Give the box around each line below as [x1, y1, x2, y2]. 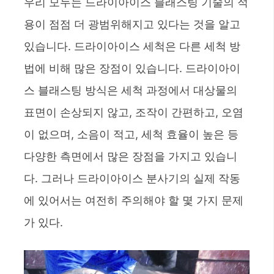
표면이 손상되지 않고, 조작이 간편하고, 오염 [24, 105, 243, 119]
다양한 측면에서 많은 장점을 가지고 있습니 [24, 149, 237, 163]
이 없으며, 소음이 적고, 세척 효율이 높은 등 [24, 127, 239, 141]
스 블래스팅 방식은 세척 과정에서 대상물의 [24, 83, 237, 97]
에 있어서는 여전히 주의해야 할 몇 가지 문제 [24, 193, 243, 207]
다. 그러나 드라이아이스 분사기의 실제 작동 [24, 171, 240, 185]
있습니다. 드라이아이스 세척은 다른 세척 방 [24, 39, 240, 53]
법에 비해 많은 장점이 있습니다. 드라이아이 [24, 61, 240, 75]
